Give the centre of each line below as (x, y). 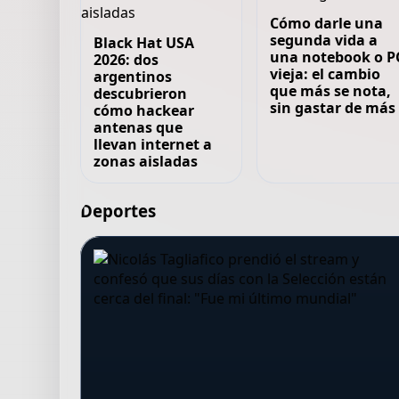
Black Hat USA (144, 43)
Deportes (118, 211)
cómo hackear (144, 110)
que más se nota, (330, 91)
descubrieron (141, 94)
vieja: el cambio (325, 74)
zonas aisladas (146, 161)
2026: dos (126, 60)
